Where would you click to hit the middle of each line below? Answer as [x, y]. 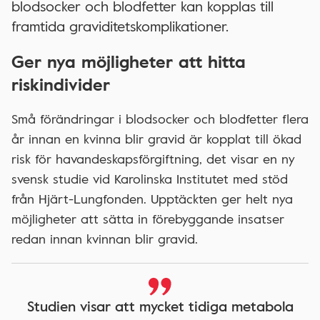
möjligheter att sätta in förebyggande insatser [148, 219]
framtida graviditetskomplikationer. [120, 26]
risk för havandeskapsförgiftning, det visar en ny [153, 159]
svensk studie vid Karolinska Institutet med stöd [150, 179]
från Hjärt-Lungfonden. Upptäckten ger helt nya [152, 199]
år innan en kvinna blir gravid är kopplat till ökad [156, 139]
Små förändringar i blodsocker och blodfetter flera [160, 119]
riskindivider [61, 84]
